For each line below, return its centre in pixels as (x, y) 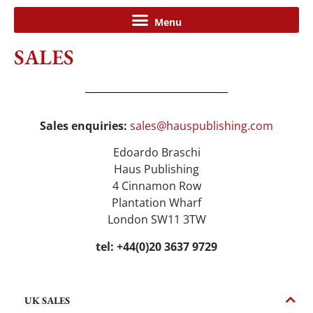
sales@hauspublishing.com (202, 126)
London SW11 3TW (156, 220)
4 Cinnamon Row (156, 186)
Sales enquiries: (85, 126)
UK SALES (47, 300)
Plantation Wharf (156, 203)
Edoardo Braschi (156, 153)
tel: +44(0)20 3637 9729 (156, 246)
